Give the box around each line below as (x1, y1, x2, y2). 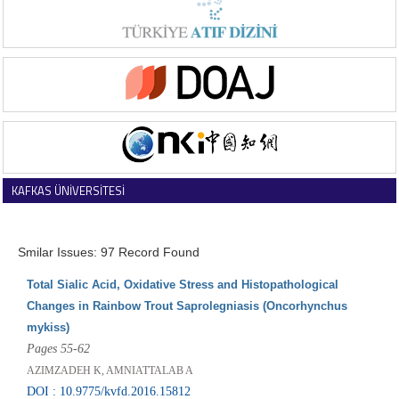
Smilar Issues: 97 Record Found (17, 244, 199, 259)
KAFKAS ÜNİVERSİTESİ (12, 181, 125, 199)
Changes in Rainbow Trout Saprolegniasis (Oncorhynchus (26, 298, 347, 313)
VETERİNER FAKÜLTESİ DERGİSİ (12, 207, 168, 225)
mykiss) (26, 320, 69, 334)
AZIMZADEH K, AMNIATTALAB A (26, 363, 193, 377)
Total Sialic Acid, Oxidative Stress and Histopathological (26, 277, 338, 291)
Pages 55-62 (26, 341, 90, 355)
